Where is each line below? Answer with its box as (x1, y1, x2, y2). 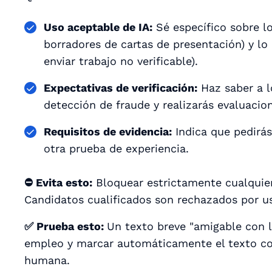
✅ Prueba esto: (24, 219, 107, 233)
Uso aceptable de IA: (44, 20, 152, 33)
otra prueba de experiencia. (44, 141, 189, 155)
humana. (24, 253, 70, 267)
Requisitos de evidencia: (44, 124, 172, 138)
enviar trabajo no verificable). (44, 54, 198, 67)
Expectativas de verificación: (44, 81, 197, 94)
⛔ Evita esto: (24, 175, 92, 189)
